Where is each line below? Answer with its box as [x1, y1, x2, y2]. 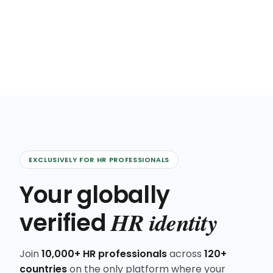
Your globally [19, 179, 170, 211]
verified [19, 207, 112, 239]
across [167, 247, 204, 261]
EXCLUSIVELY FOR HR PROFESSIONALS [29, 155, 170, 165]
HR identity [111, 206, 218, 239]
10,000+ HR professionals [41, 247, 167, 261]
